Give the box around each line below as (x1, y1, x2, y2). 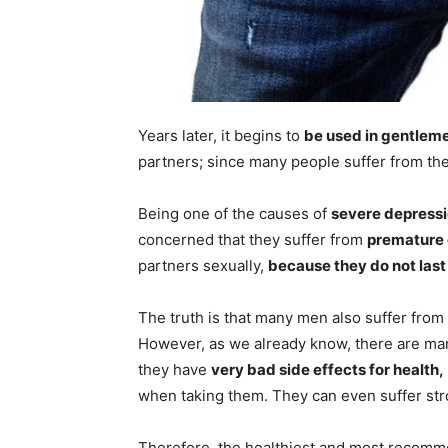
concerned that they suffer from (138, 230, 367, 250)
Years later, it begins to (138, 126, 304, 146)
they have (138, 360, 211, 380)
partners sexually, (138, 256, 268, 276)
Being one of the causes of (138, 204, 331, 224)
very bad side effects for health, (211, 360, 444, 380)
